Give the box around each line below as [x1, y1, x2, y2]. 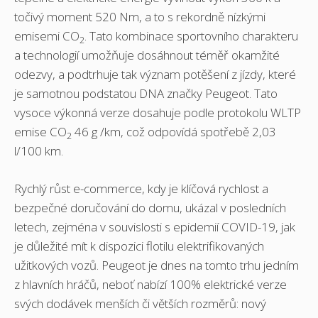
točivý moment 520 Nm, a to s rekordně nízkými [14, 9, 265, 26]
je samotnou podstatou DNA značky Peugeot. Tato [14, 85, 278, 102]
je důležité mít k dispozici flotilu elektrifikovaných [14, 237, 264, 254]
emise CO [14, 124, 67, 141]
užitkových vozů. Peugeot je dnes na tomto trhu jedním [14, 256, 299, 273]
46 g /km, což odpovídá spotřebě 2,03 [72, 124, 276, 141]
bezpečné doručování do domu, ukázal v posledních [14, 199, 286, 216]
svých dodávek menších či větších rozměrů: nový [14, 295, 266, 312]
